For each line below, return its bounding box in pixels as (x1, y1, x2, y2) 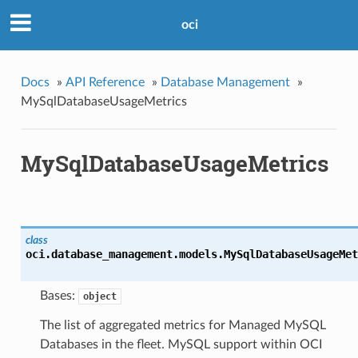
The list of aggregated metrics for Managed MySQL (39, 319, 326, 332)
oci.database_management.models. (25, 248, 224, 261)
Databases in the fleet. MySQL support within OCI (39, 338, 322, 352)
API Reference (65, 75, 145, 89)
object (82, 291, 117, 303)
